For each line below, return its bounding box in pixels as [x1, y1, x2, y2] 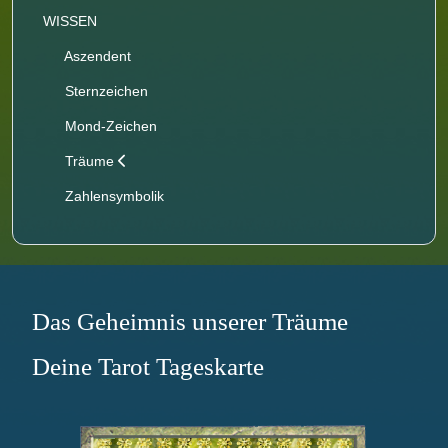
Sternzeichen [60, 82, 148, 99]
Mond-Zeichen [60, 117, 157, 134]
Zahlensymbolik [60, 187, 164, 204]
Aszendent [60, 47, 131, 64]
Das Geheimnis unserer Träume [32, 308, 348, 336]
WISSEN [43, 12, 97, 29]
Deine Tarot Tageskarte [32, 353, 264, 381]
